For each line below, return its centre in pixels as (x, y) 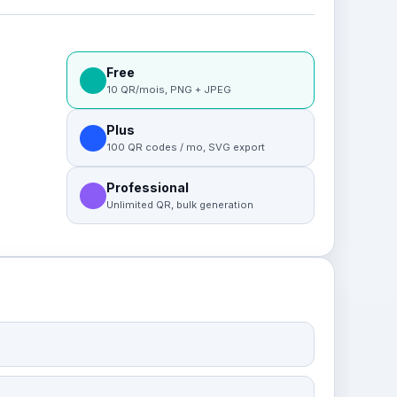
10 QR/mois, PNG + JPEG (169, 90)
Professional (148, 188)
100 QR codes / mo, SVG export (186, 148)
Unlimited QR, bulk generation (180, 205)
